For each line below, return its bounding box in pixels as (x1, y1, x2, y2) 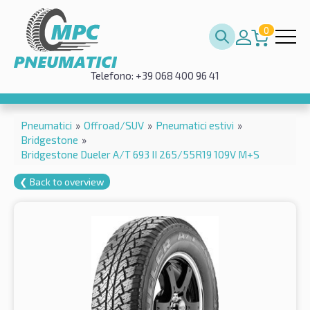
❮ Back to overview (19, 175, 104, 188)
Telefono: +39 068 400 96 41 (91, 69, 219, 82)
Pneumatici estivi (156, 118, 234, 131)
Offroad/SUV (84, 118, 144, 131)
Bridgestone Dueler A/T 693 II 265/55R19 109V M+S (21, 147, 259, 161)
